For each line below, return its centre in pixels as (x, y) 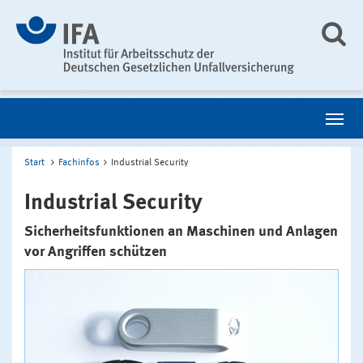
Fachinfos (79, 162)
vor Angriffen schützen (96, 252)
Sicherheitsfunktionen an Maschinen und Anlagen (181, 231)
